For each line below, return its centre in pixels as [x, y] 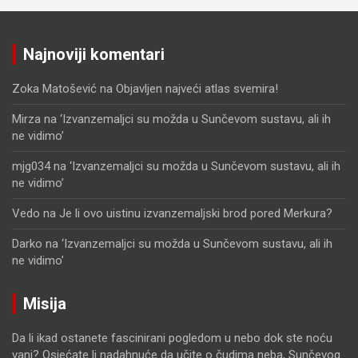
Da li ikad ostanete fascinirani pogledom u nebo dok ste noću [172, 338]
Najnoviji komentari [94, 55]
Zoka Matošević [54, 89]
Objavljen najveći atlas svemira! [197, 89]
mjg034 [31, 167]
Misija [45, 304]
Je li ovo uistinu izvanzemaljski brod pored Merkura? [196, 214]
